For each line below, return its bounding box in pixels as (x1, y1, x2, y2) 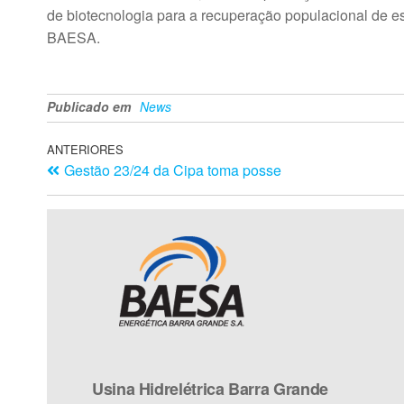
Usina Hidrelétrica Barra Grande (92, 376, 328, 400)
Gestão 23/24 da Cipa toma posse (64, 159, 281, 180)
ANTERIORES (47, 140, 124, 158)
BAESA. (47, 26, 100, 48)
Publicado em (47, 96, 131, 115)
